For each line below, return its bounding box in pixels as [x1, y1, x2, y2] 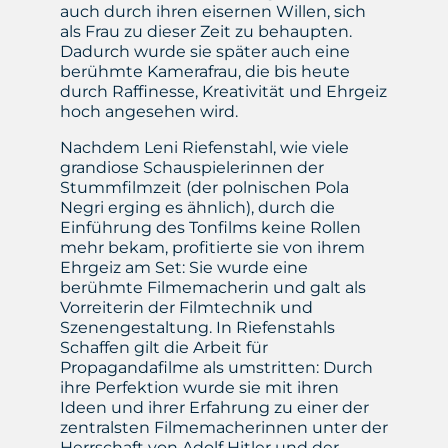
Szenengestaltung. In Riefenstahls [59, 318, 335, 338]
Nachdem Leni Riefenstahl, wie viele [59, 138, 349, 158]
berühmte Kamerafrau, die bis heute [59, 62, 350, 82]
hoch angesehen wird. [59, 102, 242, 122]
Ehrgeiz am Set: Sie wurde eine [59, 258, 308, 278]
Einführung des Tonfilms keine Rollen [59, 218, 361, 238]
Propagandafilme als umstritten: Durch [59, 358, 373, 378]
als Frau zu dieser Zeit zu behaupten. [59, 22, 352, 42]
